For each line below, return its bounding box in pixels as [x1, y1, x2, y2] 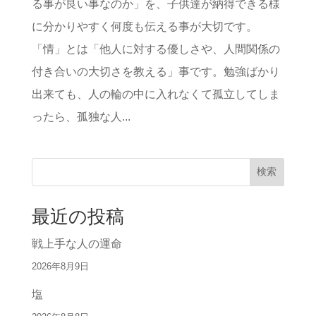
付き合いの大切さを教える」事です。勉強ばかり [31, 65, 280, 78]
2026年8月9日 [31, 260, 89, 272]
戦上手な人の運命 [31, 237, 122, 250]
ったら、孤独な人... [31, 110, 130, 123]
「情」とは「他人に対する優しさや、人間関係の [31, 42, 280, 55]
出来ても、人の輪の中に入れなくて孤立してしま [31, 87, 280, 100]
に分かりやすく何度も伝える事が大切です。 [31, 20, 257, 32]
